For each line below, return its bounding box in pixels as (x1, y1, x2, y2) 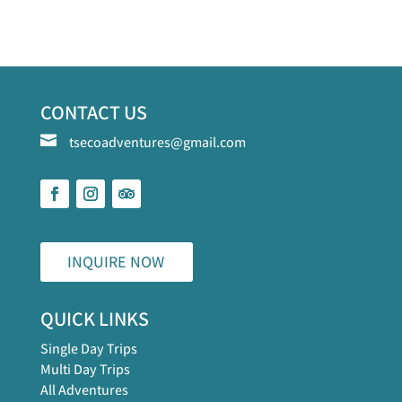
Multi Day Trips (39, 359, 130, 379)
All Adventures (39, 380, 128, 399)
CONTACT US (39, 99, 147, 125)
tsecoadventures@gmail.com (68, 132, 246, 152)
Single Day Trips (39, 338, 137, 358)
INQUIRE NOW (66, 250, 164, 272)
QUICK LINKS (39, 305, 149, 331)
